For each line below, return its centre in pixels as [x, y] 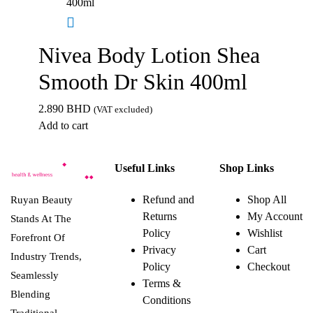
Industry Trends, [46, 257]
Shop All [267, 200]
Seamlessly [35, 276]
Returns [160, 217]
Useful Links [145, 168]
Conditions [167, 300]
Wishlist [264, 233]
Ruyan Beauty [42, 200]
